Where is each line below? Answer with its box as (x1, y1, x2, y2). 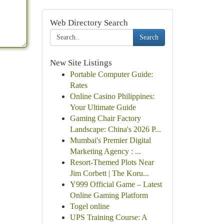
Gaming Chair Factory (69, 114, 141, 122)
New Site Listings (49, 58, 112, 67)
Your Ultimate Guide (69, 103, 136, 111)
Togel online (69, 202, 109, 210)
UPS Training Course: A (69, 213, 147, 221)
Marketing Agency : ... (69, 147, 141, 155)
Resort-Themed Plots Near (69, 158, 154, 166)
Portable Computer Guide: (69, 70, 153, 78)
